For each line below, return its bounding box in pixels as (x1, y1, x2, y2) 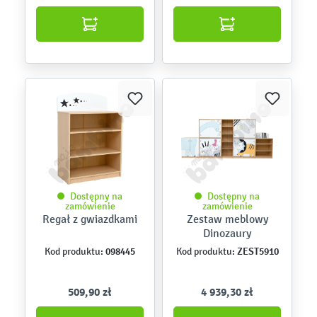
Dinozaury (203, 226, 251, 240)
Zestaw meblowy (186, 212, 268, 226)
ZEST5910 (234, 245, 279, 258)
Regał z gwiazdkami (42, 212, 137, 226)
